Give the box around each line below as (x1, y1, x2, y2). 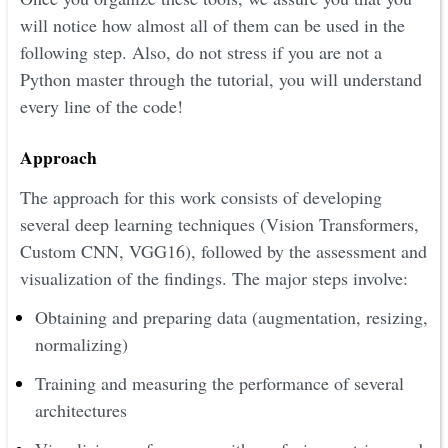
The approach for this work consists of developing (20, 185, 382, 209)
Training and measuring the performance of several (35, 371, 404, 395)
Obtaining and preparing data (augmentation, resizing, (35, 305, 428, 329)
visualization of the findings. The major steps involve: (20, 266, 408, 290)
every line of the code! (20, 94, 183, 118)
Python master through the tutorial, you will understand (20, 67, 422, 91)
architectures (35, 398, 127, 422)
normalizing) (35, 332, 128, 356)
